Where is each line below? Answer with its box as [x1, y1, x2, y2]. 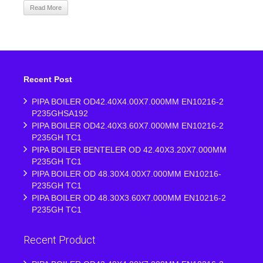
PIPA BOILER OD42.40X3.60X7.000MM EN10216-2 [32, 121, 224, 130]
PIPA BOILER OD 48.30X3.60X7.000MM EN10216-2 [32, 193, 226, 203]
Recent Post [23, 75, 72, 84]
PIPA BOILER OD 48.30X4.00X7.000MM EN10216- [32, 169, 221, 178]
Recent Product [23, 234, 96, 246]
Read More [30, 4, 62, 11]
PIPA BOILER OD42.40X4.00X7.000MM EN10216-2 [32, 97, 224, 106]
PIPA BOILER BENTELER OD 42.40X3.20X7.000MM [32, 145, 227, 154]
